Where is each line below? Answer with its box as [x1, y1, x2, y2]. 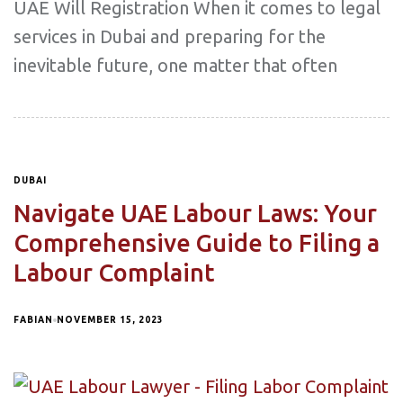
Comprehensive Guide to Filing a [13, 229, 380, 257]
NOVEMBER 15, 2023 [57, 315, 164, 326]
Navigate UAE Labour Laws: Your [13, 200, 377, 228]
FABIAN [13, 315, 53, 326]
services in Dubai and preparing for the [13, 26, 326, 48]
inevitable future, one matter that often [13, 55, 337, 76]
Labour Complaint [13, 259, 215, 287]
